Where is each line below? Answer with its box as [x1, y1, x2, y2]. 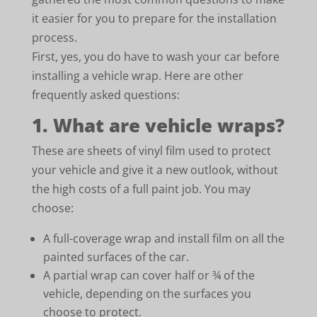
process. [31, 30, 77, 45]
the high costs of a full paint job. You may [31, 181, 250, 197]
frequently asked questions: [31, 87, 180, 103]
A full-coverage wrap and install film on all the [42, 231, 284, 246]
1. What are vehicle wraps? [31, 113, 284, 138]
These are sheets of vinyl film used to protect [31, 143, 271, 158]
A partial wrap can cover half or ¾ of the [42, 267, 255, 283]
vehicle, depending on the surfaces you [42, 286, 251, 301]
